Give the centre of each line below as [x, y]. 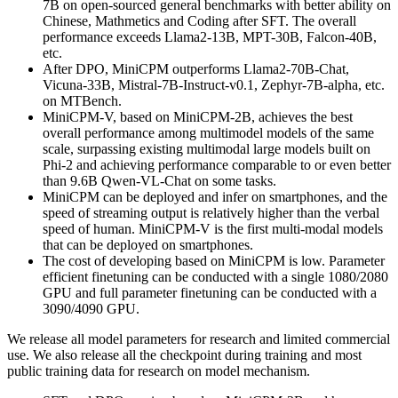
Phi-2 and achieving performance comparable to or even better [217, 164]
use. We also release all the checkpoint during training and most [184, 354]
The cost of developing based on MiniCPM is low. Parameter [214, 260]
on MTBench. [82, 100]
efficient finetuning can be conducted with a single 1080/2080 [215, 276]
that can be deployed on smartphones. [148, 244]
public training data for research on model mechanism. [159, 370]
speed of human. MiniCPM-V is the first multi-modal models [213, 228]
